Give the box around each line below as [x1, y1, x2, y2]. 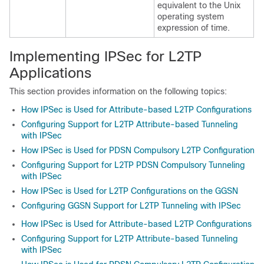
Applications [9, 64, 91, 81]
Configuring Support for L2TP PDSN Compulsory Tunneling [21, 160, 245, 170]
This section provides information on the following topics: [9, 86, 227, 96]
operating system [157, 11, 224, 21]
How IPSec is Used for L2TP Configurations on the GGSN [21, 186, 238, 196]
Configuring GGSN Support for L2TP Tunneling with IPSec [21, 200, 241, 210]
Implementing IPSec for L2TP [9, 48, 202, 64]
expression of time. [157, 22, 230, 32]
